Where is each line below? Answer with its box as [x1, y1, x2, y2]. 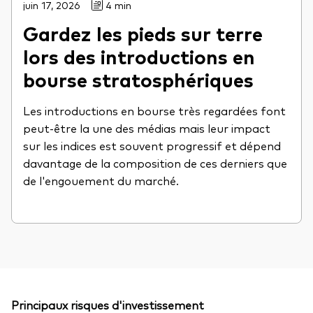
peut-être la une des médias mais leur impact [23, 120, 270, 136]
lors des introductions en [23, 43, 255, 70]
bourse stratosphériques [23, 66, 254, 93]
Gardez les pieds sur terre [23, 20, 263, 47]
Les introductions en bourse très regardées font [23, 103, 286, 119]
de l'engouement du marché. [23, 173, 179, 189]
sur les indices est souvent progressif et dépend [23, 138, 281, 154]
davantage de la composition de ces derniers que [23, 155, 287, 171]
